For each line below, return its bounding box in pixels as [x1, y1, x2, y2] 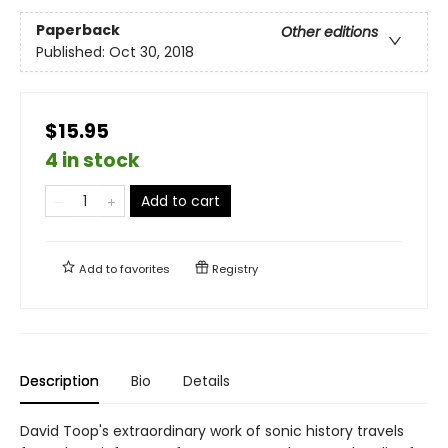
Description [20, 370, 99, 391]
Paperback [36, 20, 120, 41]
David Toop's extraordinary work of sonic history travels [20, 420, 404, 441]
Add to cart [141, 190, 220, 211]
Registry [209, 260, 258, 277]
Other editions [281, 22, 378, 43]
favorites [120, 260, 170, 277]
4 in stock [45, 146, 140, 174]
